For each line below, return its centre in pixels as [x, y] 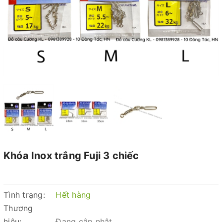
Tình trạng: [24, 195]
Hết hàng [73, 195]
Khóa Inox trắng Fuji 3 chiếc [71, 156]
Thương [18, 208]
